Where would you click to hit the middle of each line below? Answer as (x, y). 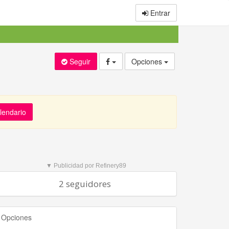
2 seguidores (85, 184)
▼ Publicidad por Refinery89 (86, 166)
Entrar (159, 13)
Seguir (80, 61)
